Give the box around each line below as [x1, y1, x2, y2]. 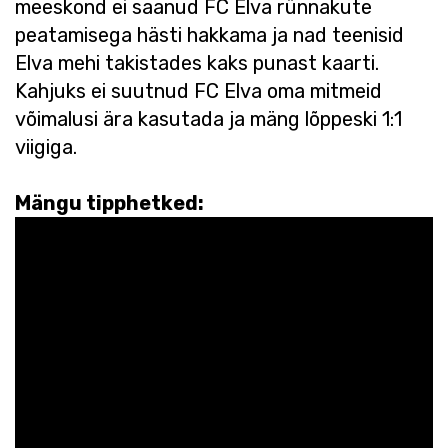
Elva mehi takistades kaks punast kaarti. [15, 50, 379, 75]
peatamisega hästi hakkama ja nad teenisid [15, 22, 404, 47]
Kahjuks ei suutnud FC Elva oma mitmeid [15, 78, 382, 103]
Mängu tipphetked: [15, 190, 204, 215]
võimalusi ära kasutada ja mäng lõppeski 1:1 [15, 106, 402, 131]
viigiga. [15, 134, 77, 159]
